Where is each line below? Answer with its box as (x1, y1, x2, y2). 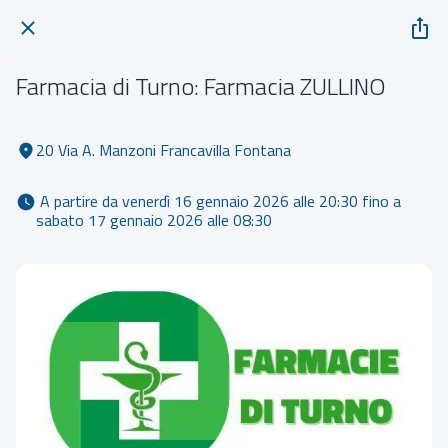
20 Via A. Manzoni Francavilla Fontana (36, 137, 291, 162)
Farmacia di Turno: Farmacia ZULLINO (16, 68, 386, 104)
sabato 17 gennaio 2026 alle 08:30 (36, 207, 276, 232)
